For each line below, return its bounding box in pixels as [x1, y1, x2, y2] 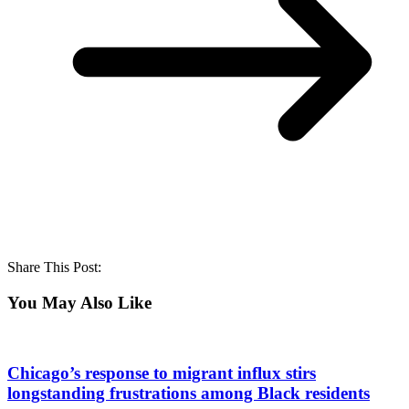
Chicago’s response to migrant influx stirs [7, 362, 316, 383]
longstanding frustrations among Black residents [7, 383, 370, 403]
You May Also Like [7, 292, 152, 312]
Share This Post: [7, 258, 101, 275]
